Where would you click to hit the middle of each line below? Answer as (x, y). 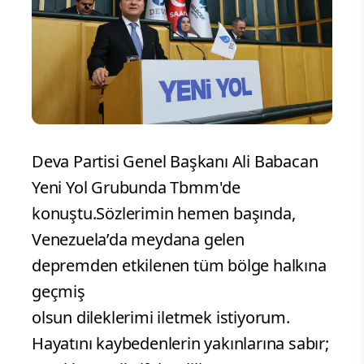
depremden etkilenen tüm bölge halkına (179, 266)
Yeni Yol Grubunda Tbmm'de (136, 188)
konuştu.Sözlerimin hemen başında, (164, 214)
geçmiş (58, 292)
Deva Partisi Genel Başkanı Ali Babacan (175, 162)
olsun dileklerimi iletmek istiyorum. (161, 318)
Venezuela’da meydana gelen (138, 240)
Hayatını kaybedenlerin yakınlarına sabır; (180, 344)
